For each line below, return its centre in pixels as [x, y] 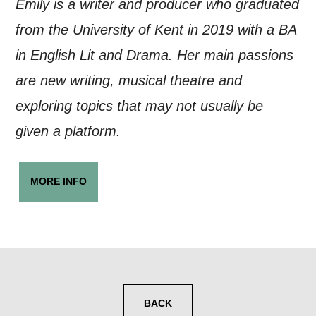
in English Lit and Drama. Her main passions [155, 55]
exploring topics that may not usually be [140, 106]
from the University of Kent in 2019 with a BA [156, 30]
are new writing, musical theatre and [129, 80]
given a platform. [68, 131]
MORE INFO [59, 181]
